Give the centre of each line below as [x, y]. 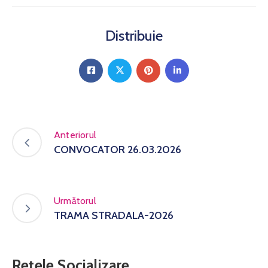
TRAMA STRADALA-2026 [114, 216]
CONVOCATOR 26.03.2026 [118, 150]
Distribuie [134, 35]
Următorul [75, 201]
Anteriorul [75, 135]
